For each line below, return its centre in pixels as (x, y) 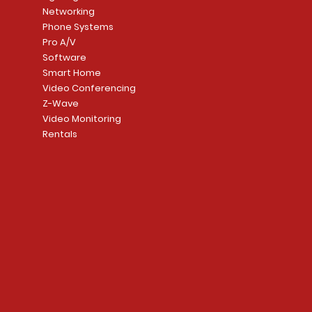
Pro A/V (59, 42)
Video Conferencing (89, 88)
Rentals (60, 134)
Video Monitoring (81, 118)
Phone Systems (78, 26)
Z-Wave (60, 103)
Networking (68, 11)
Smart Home (71, 72)
